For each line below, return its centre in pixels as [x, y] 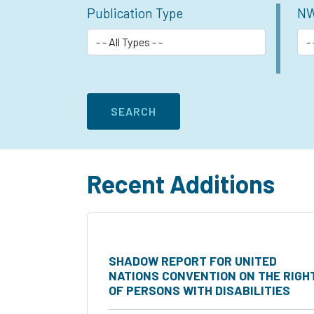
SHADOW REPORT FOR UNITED [193, 260]
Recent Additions [181, 183]
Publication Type [135, 13]
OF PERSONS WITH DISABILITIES [199, 290]
